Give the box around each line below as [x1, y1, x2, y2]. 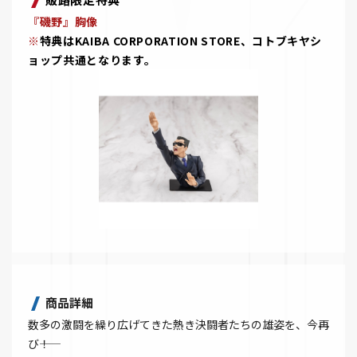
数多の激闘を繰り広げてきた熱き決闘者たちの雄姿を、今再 [28, 316, 329, 333]
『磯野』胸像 [28, 14, 98, 30]
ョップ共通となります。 [28, 52, 156, 69]
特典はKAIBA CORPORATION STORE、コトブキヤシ [39, 33, 323, 49]
